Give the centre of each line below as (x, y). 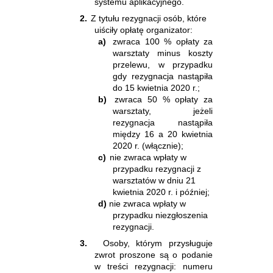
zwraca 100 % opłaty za (163, 41)
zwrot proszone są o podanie (154, 254)
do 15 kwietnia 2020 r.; (156, 87)
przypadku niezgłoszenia (160, 215)
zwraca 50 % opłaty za (164, 99)
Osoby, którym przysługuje (158, 243)
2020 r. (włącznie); (148, 145)
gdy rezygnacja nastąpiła (163, 76)
